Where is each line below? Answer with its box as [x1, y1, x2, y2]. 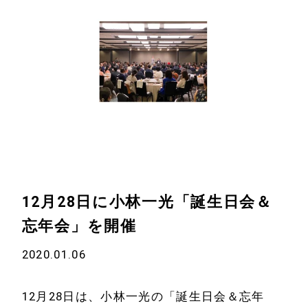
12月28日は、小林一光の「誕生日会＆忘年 [21, 289, 265, 304]
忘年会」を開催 [21, 217, 137, 234]
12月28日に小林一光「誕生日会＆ [21, 192, 272, 210]
